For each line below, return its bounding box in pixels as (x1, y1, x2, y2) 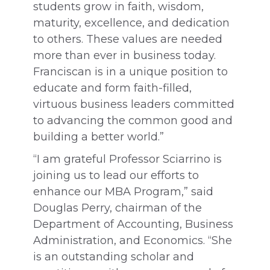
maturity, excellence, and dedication (33, 16, 230, 30)
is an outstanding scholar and (33, 250, 194, 263)
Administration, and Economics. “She (33, 234, 232, 247)
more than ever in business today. (33, 49, 216, 62)
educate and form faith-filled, (33, 81, 192, 95)
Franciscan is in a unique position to (33, 65, 228, 78)
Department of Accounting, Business (33, 218, 233, 231)
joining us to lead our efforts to (33, 169, 199, 182)
